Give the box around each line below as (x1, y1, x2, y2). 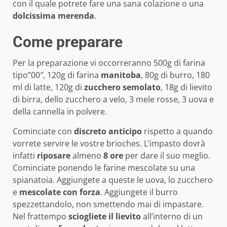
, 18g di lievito (161, 82, 212, 93)
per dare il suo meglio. (123, 150, 210, 162)
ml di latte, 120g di (13, 82, 84, 93)
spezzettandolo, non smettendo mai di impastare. (13, 199, 204, 210)
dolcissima (13, 10, 56, 22)
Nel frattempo (13, 211, 68, 222)
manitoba (101, 69, 141, 81)
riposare (37, 150, 70, 162)
